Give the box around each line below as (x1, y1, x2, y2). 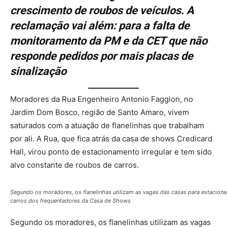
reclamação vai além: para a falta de (10, 19, 190, 32)
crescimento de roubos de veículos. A (10, 4, 194, 17)
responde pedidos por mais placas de (10, 50, 193, 63)
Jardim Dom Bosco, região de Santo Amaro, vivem (10, 107, 189, 117)
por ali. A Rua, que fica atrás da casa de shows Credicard (10, 133, 212, 143)
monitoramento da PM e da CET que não (10, 34, 207, 48)
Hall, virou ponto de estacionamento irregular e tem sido (10, 146, 212, 157)
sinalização (10, 65, 66, 78)
